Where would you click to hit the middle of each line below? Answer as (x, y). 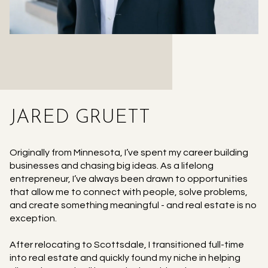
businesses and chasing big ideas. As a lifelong (112, 165)
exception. (33, 218)
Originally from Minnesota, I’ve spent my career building (129, 152)
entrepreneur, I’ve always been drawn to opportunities (129, 179)
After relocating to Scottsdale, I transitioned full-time (127, 244)
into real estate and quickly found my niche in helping (125, 258)
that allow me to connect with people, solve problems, (129, 192)
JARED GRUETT (80, 118)
